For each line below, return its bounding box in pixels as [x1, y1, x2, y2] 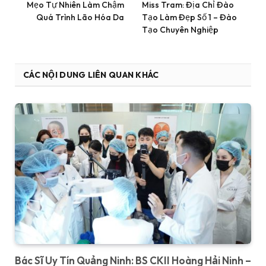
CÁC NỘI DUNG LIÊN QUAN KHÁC [23, 69, 159, 81]
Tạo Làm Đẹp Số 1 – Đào [142, 12, 237, 23]
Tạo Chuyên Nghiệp [142, 24, 218, 36]
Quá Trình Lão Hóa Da [36, 12, 124, 23]
